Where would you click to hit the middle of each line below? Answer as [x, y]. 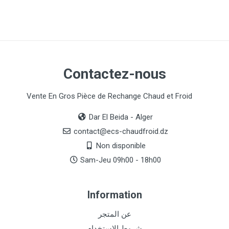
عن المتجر [114, 214]
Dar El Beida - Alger [121, 117]
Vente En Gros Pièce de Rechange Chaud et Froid [109, 96]
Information [114, 195]
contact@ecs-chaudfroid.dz [121, 132]
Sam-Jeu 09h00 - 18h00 [121, 160]
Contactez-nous [114, 74]
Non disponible [121, 146]
